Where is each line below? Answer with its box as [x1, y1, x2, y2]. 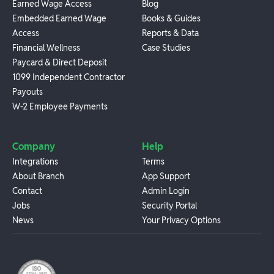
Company [12, 140, 55, 154]
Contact [12, 185, 42, 197]
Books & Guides [142, 13, 201, 24]
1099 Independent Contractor [12, 72, 125, 83]
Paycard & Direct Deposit [12, 57, 107, 68]
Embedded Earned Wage [12, 13, 106, 24]
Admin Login [142, 185, 190, 197]
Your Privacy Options [142, 215, 221, 226]
